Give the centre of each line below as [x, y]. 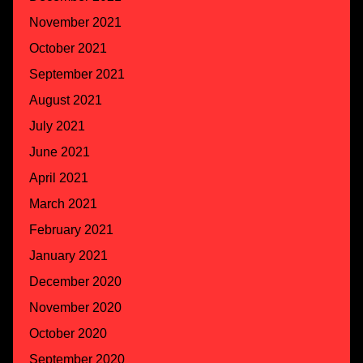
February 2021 [71, 229]
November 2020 [75, 307]
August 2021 [66, 100]
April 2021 [59, 177]
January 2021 [68, 255]
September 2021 [77, 74]
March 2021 [63, 203]
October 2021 [68, 48]
